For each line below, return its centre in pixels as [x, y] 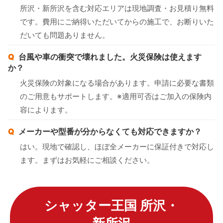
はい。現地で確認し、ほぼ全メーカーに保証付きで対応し [117, 146]
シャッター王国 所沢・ [111, 205]
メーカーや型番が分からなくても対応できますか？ [110, 131]
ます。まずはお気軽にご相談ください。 [87, 160]
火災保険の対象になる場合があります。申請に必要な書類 [117, 83]
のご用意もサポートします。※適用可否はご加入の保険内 [116, 96]
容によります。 [46, 110]
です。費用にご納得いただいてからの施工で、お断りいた [117, 21]
